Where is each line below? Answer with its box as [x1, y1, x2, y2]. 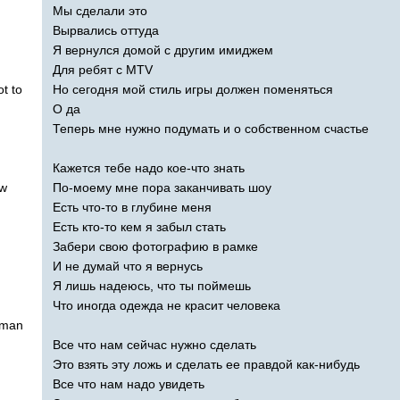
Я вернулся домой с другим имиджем [53, 42, 273, 57]
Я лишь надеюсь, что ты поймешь [53, 278, 251, 293]
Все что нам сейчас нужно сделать [53, 337, 256, 352]
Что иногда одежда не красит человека [53, 297, 280, 312]
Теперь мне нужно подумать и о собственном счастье [53, 121, 369, 136]
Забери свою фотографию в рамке [53, 238, 258, 254]
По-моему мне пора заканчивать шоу [53, 179, 271, 195]
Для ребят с [53, 62, 126, 77]
